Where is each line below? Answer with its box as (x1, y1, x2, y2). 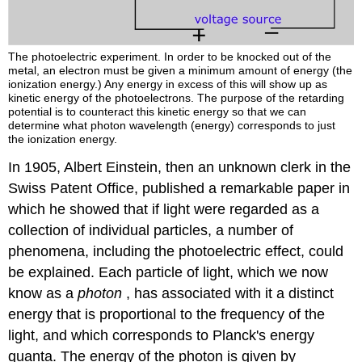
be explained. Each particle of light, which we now (8, 264, 329, 281)
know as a (8, 285, 78, 302)
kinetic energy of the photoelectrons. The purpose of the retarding (8, 91, 345, 105)
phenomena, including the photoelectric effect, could (8, 243, 344, 260)
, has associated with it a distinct (122, 285, 335, 302)
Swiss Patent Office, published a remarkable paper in (8, 180, 351, 197)
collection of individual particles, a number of (8, 222, 294, 239)
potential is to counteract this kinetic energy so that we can (8, 105, 307, 119)
